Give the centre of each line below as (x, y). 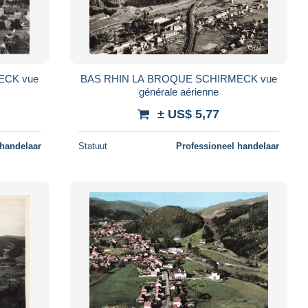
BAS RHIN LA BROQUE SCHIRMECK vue (178, 78)
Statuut (92, 146)
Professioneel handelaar (227, 146)
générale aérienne (178, 91)
